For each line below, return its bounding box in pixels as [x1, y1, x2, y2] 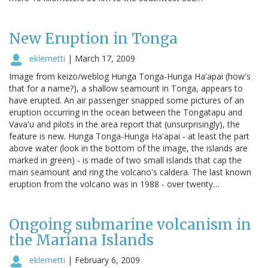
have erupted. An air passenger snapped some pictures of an [9, 94, 244, 106]
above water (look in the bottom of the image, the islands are [9, 142, 248, 154]
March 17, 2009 [75, 52, 135, 64]
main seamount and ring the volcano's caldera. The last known [9, 166, 251, 178]
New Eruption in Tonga [9, 29, 178, 48]
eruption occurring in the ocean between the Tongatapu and [9, 106, 242, 118]
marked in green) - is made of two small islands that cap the [9, 154, 242, 166]
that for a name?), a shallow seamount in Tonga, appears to [9, 82, 243, 94]
